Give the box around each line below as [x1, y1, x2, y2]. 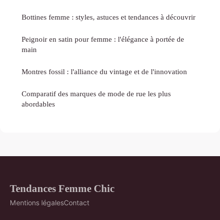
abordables [22, 99, 55, 108]
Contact [64, 198, 89, 207]
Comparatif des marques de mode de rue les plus [22, 89, 171, 98]
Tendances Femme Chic [10, 182, 114, 194]
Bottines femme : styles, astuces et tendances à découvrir [22, 12, 195, 21]
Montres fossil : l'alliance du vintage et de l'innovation [22, 67, 187, 76]
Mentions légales [10, 198, 64, 207]
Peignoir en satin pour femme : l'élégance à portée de [22, 34, 184, 43]
